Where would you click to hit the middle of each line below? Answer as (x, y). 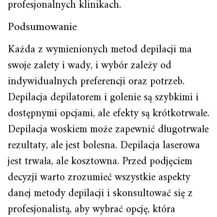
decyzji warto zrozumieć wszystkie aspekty (99, 178)
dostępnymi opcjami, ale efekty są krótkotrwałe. (108, 114)
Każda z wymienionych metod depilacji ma (100, 50)
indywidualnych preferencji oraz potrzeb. (96, 82)
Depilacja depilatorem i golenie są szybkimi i (103, 98)
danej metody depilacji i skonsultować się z (100, 194)
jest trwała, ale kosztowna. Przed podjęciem (100, 162)
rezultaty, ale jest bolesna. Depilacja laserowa (104, 146)
